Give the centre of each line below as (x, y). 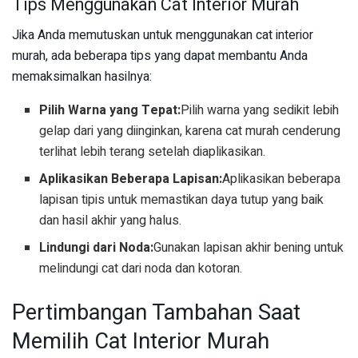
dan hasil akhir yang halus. (111, 221)
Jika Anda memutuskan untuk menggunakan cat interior (163, 36)
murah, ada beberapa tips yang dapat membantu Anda (160, 56)
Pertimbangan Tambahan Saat (156, 313)
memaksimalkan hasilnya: (82, 77)
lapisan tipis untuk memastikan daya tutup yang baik (182, 200)
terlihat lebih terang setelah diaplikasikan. (153, 152)
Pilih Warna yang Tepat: (110, 111)
